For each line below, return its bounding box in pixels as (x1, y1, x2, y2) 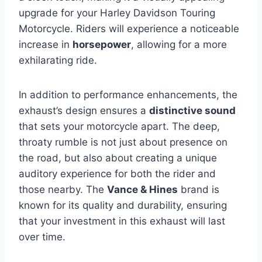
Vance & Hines (107, 184, 178, 195)
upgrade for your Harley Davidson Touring (19, 7, 215, 19)
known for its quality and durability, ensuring (19, 199, 227, 211)
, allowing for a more (131, 39, 227, 50)
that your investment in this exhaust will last (19, 215, 225, 227)
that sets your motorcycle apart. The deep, (19, 120, 220, 132)
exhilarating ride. (19, 54, 97, 66)
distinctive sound (149, 105, 236, 116)
